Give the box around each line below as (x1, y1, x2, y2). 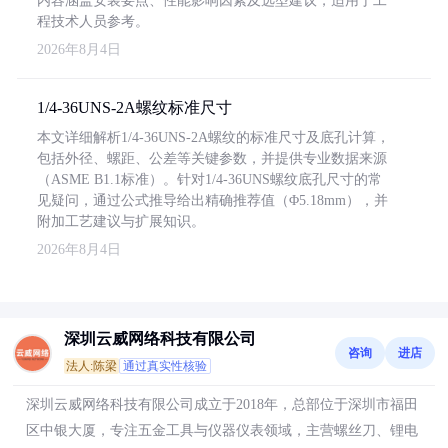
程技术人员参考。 (37, 14, 149, 29)
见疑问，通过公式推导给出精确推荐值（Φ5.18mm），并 (37, 193, 388, 208)
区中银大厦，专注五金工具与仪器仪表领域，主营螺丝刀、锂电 (26, 423, 418, 438)
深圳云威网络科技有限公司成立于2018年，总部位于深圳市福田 (26, 397, 418, 412)
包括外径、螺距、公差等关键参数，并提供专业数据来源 (37, 151, 387, 166)
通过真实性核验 (123, 359, 207, 373)
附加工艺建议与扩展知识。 (37, 214, 205, 229)
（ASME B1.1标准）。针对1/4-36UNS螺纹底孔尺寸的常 (37, 172, 382, 187)
